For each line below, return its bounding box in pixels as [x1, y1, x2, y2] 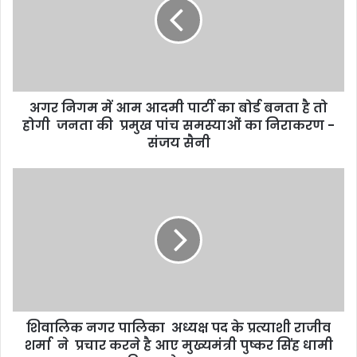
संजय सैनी [147, 134, 210, 153]
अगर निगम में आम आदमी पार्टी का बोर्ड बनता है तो [29, 99, 328, 118]
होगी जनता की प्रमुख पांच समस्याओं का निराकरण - [22, 116, 335, 135]
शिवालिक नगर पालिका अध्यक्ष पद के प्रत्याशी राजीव [26, 319, 331, 338]
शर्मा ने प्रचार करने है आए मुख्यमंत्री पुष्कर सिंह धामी [24, 336, 333, 355]
